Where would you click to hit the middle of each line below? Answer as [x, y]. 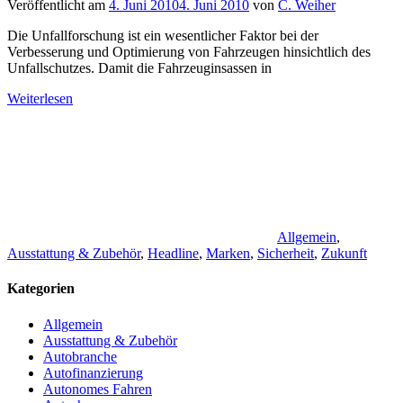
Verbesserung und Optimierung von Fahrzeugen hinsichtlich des [189, 52]
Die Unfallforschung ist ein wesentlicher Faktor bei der [163, 36]
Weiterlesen [40, 99]
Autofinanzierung [93, 372]
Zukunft [344, 254]
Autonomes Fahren [98, 389]
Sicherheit [286, 254]
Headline [173, 254]
